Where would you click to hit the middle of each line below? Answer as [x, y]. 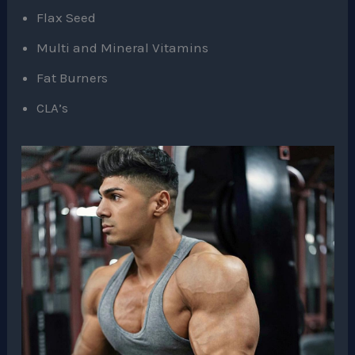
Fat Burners [73, 78]
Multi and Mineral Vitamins [123, 48]
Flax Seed [67, 18]
